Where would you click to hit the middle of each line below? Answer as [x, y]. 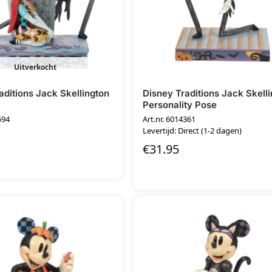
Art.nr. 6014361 [169, 119]
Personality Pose [180, 105]
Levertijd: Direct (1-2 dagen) [192, 130]
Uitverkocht [35, 67]
